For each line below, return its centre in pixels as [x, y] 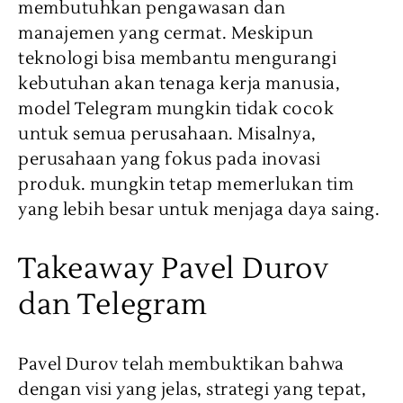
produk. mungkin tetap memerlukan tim [186, 185]
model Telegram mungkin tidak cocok [176, 109]
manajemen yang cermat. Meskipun [166, 34]
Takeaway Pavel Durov [174, 269]
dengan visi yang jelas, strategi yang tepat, [192, 390]
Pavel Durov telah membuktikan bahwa [181, 365]
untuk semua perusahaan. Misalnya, [167, 134]
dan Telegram [113, 305]
